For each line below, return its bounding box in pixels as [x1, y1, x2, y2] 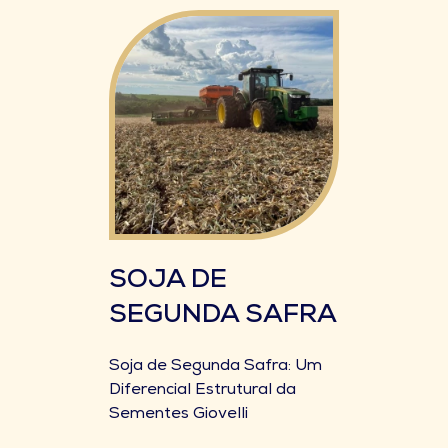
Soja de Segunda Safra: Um [109, 359, 322, 375]
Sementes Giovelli [109, 407, 248, 423]
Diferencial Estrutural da [109, 383, 296, 399]
